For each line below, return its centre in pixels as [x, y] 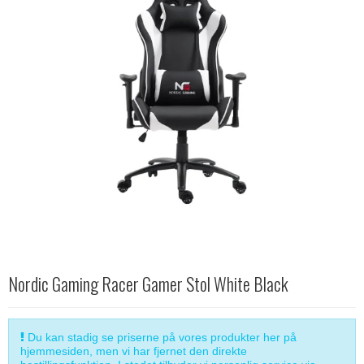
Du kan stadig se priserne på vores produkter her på [160, 337]
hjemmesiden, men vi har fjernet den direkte [134, 351]
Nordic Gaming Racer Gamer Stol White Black [148, 283]
